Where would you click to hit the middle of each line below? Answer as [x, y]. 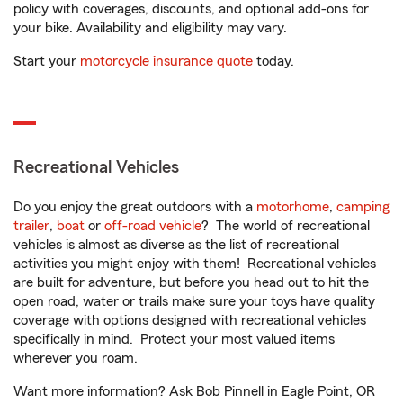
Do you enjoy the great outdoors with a [135, 207]
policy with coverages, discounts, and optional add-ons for [191, 9]
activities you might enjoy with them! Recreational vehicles [195, 264]
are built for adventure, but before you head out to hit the [191, 283]
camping [363, 207]
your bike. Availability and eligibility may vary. [150, 28]
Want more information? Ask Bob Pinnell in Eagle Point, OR [194, 392]
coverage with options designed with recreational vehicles [190, 321]
